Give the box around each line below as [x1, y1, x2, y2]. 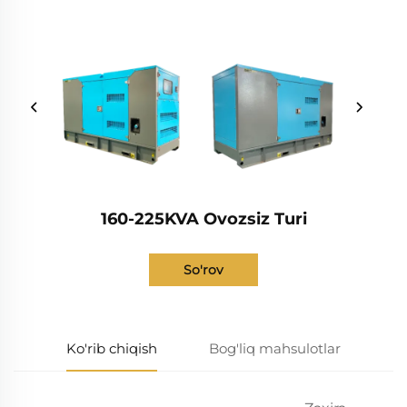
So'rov [184, 261, 223, 278]
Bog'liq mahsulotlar [209, 339, 342, 357]
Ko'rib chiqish [65, 339, 157, 357]
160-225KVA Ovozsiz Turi [100, 208, 307, 229]
